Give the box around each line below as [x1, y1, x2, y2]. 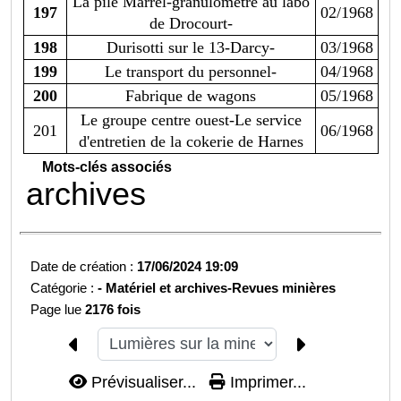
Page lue [30, 302, 86, 318]
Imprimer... [225, 372, 306, 391]
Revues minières [232, 280, 337, 296]
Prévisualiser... [86, 372, 200, 391]
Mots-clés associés [42, 159, 173, 175]
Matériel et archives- [106, 280, 233, 296]
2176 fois [85, 302, 141, 318]
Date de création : [30, 259, 138, 275]
